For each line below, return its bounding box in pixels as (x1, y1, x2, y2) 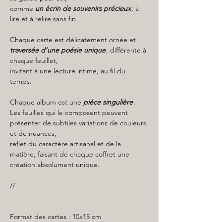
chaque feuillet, (10, 56, 58, 65)
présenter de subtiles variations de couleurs (10, 118, 146, 127)
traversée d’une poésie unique (10, 46, 106, 55)
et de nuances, (10, 129, 56, 138)
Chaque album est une (10, 98, 83, 107)
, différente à (106, 46, 146, 55)
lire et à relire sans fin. (10, 14, 78, 23)
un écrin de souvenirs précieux (33, 4, 131, 13)
